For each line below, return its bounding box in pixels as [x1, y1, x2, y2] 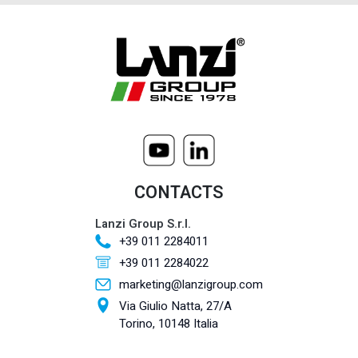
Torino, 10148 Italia [119, 315, 218, 333]
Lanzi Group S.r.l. [95, 215, 191, 233]
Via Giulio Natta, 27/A [119, 297, 232, 316]
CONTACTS [134, 180, 224, 206]
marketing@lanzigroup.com [119, 276, 263, 294]
